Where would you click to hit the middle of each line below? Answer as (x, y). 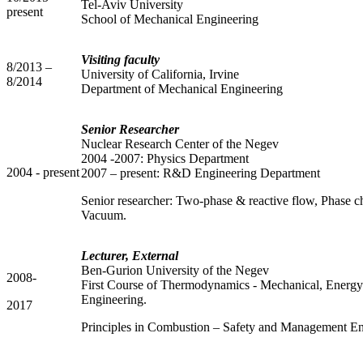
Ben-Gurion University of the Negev (175, 270)
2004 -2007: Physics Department (165, 158)
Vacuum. (104, 215)
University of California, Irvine (160, 74)
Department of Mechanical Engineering (182, 88)
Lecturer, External (130, 255)
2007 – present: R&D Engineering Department (201, 173)
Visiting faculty (120, 59)
